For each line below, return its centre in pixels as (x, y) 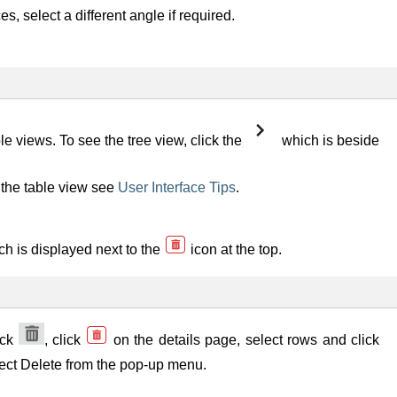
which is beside (329, 140)
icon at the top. (234, 249)
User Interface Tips (177, 187)
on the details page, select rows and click (244, 339)
